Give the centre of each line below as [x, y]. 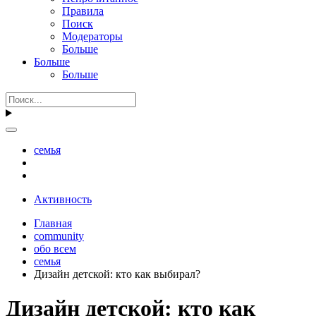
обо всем [55, 248]
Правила [83, 11]
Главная [53, 223]
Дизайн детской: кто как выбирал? [117, 274]
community [59, 236]
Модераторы [92, 36]
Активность [63, 199]
